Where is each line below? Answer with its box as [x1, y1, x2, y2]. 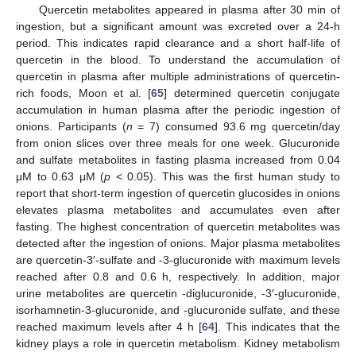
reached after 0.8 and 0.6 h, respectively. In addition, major [16, 269, 340, 283]
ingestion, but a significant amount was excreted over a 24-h [16, 19, 340, 33]
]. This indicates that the [214, 319, 341, 333]
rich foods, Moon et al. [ [16, 86, 152, 99]
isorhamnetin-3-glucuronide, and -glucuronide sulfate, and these [16, 303, 340, 316]
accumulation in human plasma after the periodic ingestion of [16, 103, 340, 116]
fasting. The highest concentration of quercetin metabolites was [16, 219, 340, 233]
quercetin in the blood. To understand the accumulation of [16, 52, 340, 66]
